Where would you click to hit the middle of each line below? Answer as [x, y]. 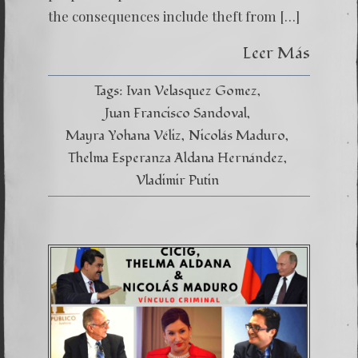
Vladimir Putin [177, 180]
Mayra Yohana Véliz [123, 135]
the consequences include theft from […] [174, 16]
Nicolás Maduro [237, 135]
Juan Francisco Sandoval [175, 113]
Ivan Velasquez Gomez [191, 91]
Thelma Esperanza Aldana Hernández [175, 158]
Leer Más [276, 53]
